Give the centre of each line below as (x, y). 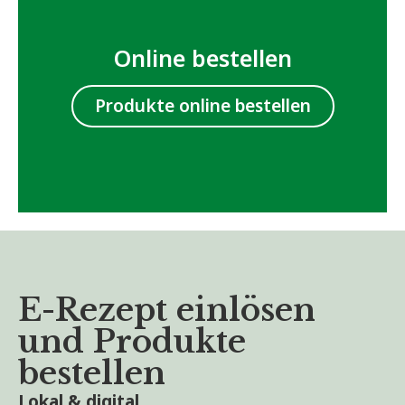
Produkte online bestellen (202, 106)
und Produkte (132, 342)
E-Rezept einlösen (167, 310)
